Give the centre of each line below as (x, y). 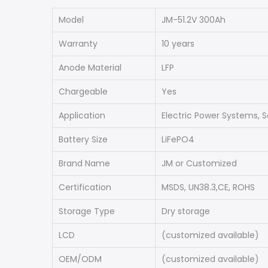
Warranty (78, 44)
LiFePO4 (178, 139)
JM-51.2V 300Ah (194, 20)
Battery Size (83, 139)
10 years (178, 44)
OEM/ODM (80, 259)
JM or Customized (199, 163)
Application (82, 115)
